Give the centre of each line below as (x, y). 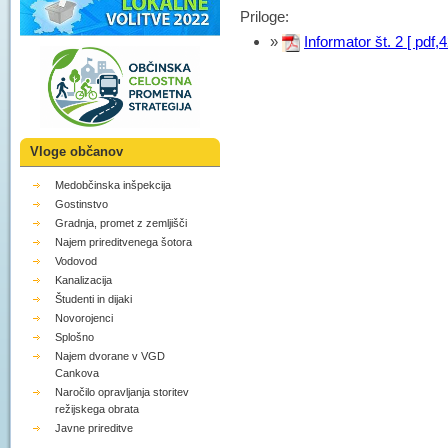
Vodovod (76, 261)
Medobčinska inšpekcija (113, 185)
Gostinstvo (81, 204)
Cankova (77, 373)
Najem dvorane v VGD (110, 356)
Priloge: (264, 16)
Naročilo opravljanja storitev (122, 392)
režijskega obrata (97, 409)
